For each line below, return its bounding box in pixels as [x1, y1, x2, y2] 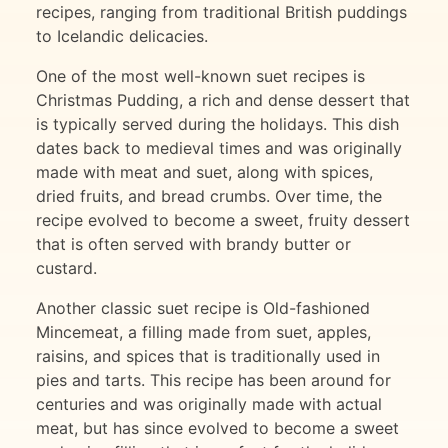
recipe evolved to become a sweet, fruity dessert [36, 210, 410, 231]
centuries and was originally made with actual [36, 394, 382, 415]
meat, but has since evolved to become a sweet [36, 418, 399, 439]
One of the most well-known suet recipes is [36, 66, 365, 87]
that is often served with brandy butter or [36, 234, 351, 255]
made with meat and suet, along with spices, [36, 162, 373, 183]
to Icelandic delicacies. [36, 26, 208, 47]
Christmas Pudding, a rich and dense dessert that [36, 90, 410, 111]
